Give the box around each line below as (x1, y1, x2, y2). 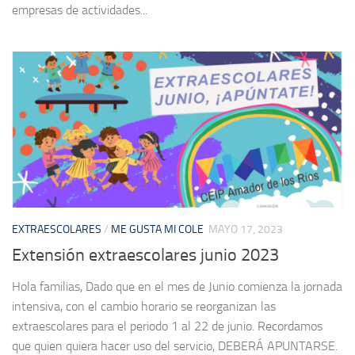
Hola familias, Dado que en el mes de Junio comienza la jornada (12, 279, 342, 295)
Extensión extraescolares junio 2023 (12, 245, 279, 266)
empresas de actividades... (12, 2, 147, 18)
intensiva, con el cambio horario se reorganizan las (12, 299, 276, 315)
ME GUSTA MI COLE (111, 223, 204, 237)
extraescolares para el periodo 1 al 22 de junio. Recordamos (12, 319, 323, 334)
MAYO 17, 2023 (208, 223, 283, 237)
